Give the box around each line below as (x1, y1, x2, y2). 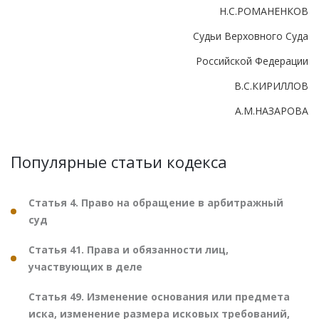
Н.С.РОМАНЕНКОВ (219, 4, 308, 18)
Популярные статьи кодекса (11, 150, 227, 172)
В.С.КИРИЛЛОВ (234, 78, 308, 93)
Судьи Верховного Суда (193, 28, 308, 43)
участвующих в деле (28, 259, 142, 273)
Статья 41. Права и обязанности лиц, (28, 242, 229, 256)
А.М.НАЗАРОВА (235, 103, 308, 117)
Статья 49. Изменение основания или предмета (28, 289, 290, 303)
